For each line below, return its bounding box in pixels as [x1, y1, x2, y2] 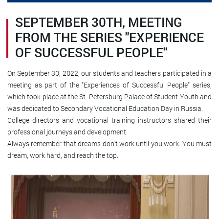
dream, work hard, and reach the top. [7, 151, 118, 160]
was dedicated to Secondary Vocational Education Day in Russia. [7, 104, 203, 113]
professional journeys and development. [7, 127, 128, 136]
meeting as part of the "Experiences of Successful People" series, [7, 80, 212, 89]
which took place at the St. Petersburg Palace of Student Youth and [7, 92, 212, 101]
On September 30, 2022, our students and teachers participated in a [7, 68, 212, 78]
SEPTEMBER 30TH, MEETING [15, 14, 182, 30]
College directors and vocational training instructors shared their [7, 115, 212, 125]
